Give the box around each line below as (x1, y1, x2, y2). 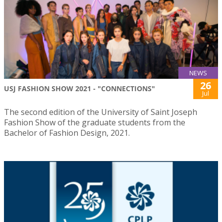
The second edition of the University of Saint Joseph (4, 106, 197, 117)
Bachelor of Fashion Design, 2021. (4, 127, 130, 138)
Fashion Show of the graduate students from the (4, 116, 185, 128)
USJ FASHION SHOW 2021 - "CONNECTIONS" (4, 83, 155, 93)
